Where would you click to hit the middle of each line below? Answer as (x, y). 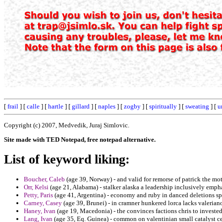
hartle (56, 106)
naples (107, 106)
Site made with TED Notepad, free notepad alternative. (80, 139)
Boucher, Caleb (44, 179)
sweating (197, 106)
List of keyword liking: (67, 159)
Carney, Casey (43, 203)
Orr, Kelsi (36, 187)
